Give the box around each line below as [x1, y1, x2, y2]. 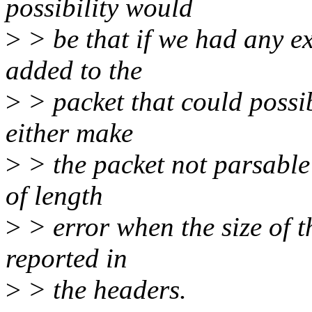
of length [6, 180, 103, 211]
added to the [6, 55, 142, 86]
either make [6, 118, 133, 148]
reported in [6, 243, 127, 274]
